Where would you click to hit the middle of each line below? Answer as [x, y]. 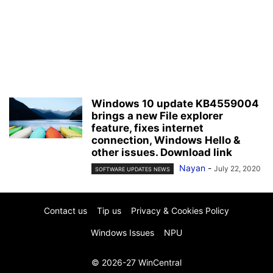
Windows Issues [122, 233]
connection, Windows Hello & [166, 140]
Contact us [66, 211]
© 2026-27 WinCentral [136, 263]
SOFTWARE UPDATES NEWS [133, 169]
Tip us [109, 211]
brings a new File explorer [157, 116]
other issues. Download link [162, 152]
